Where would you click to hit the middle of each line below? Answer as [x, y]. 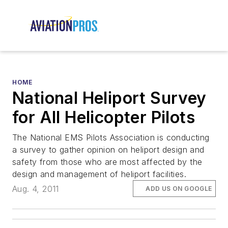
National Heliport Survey [109, 98]
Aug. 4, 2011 [36, 189]
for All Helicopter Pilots [104, 118]
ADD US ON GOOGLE [179, 188]
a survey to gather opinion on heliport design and [108, 150]
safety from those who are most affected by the [107, 162]
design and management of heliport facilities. [99, 174]
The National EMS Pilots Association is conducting [111, 138]
